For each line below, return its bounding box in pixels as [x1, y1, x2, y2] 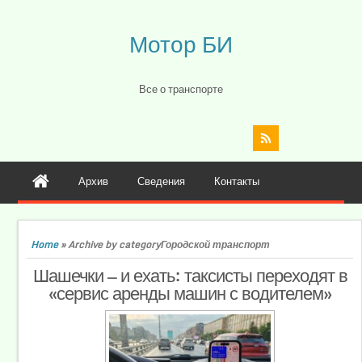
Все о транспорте [139, 80, 223, 98]
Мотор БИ [129, 25, 233, 62]
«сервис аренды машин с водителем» [48, 278, 331, 307]
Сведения [137, 171, 186, 190]
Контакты [214, 171, 260, 190]
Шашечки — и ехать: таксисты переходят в [32, 260, 347, 289]
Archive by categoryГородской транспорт [68, 236, 271, 252]
